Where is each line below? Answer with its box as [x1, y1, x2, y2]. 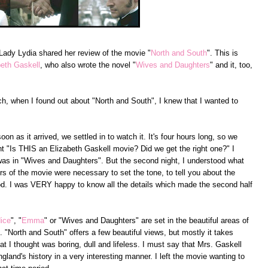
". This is [207, 48, 238, 57]
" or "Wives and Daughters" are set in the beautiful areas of [44, 215, 249, 225]
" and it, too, [210, 60, 252, 69]
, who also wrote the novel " [40, 60, 136, 69]
